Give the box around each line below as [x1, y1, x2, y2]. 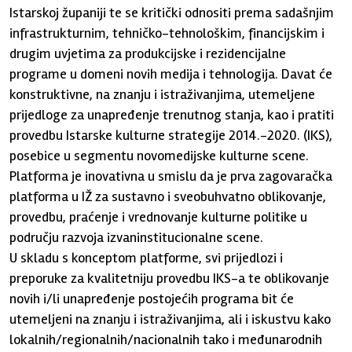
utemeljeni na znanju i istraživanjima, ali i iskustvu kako [9, 310, 332, 328]
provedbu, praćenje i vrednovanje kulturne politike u [9, 208, 308, 225]
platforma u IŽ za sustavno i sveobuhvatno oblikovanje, [9, 188, 327, 205]
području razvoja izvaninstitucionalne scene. [9, 229, 264, 246]
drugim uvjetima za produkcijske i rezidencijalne [9, 45, 287, 62]
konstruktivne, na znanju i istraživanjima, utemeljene [9, 86, 316, 103]
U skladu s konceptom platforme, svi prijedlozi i [9, 249, 284, 266]
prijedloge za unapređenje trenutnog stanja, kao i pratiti [9, 106, 335, 123]
